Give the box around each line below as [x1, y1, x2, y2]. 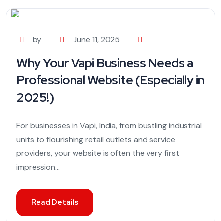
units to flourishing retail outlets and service [16, 134, 175, 145]
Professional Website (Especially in [16, 72, 205, 89]
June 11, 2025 [73, 35, 120, 45]
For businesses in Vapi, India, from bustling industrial [16, 120, 202, 131]
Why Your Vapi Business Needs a [16, 55, 193, 72]
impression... [16, 162, 60, 173]
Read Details [31, 197, 78, 208]
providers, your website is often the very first [16, 148, 179, 159]
